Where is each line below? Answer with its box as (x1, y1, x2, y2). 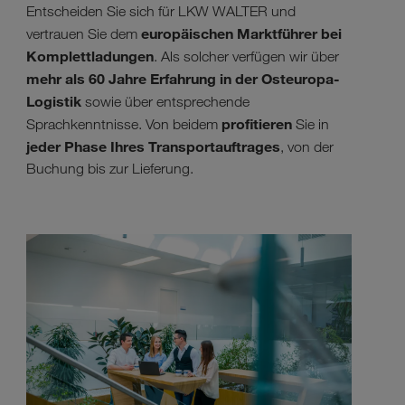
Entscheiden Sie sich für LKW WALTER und (26, 2, 296, 20)
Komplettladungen (26, 46, 154, 65)
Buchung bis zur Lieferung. (26, 159, 197, 177)
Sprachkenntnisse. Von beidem (26, 115, 221, 133)
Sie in (292, 115, 329, 133)
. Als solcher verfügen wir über (154, 47, 339, 65)
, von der (280, 137, 334, 155)
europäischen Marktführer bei (141, 24, 342, 42)
